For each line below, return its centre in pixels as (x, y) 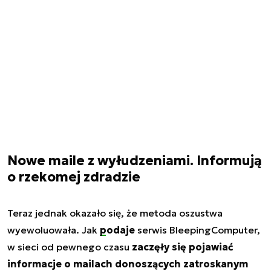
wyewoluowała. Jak (54, 230)
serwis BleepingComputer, (198, 230)
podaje (117, 230)
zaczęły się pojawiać (183, 247)
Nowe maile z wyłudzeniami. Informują (135, 161)
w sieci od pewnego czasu (70, 247)
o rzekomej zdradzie (74, 177)
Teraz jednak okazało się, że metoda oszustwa (115, 213)
